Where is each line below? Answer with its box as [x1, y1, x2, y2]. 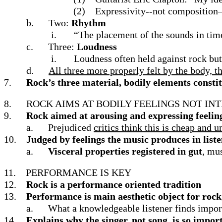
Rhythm [71, 17, 106, 28]
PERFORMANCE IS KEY [26, 167, 131, 178]
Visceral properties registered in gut [48, 146, 202, 157]
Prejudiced [48, 122, 94, 133]
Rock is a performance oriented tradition [26, 179, 201, 190]
